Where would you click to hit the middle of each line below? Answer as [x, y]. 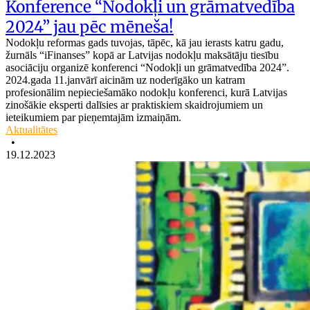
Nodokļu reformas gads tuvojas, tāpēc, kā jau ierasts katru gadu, [145, 42]
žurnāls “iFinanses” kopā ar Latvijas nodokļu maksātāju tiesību [142, 55]
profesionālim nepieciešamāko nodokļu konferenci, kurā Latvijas [146, 92]
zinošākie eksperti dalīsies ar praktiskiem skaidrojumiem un [134, 104]
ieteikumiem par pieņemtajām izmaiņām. [93, 117]
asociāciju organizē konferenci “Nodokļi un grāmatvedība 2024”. [147, 67]
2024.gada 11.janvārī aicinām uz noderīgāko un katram [125, 80]
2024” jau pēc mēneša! [90, 26]
